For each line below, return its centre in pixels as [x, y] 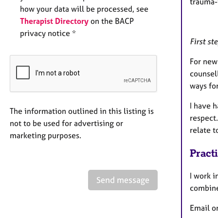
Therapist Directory [54, 21]
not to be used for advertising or [66, 123]
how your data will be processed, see [84, 9]
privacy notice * [48, 33]
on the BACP [111, 21]
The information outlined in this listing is [82, 111]
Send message [123, 180]
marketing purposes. [45, 136]
